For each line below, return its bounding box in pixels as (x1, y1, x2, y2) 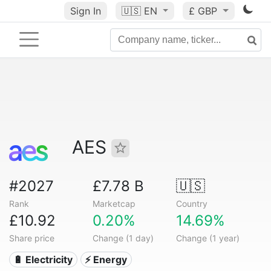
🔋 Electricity (13, 253, 73, 266)
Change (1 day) (92, 233, 154, 243)
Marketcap (92, 198, 135, 209)
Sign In (70, 5, 101, 17)
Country (175, 198, 207, 209)
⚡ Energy (85, 253, 128, 266)
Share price (9, 233, 54, 243)
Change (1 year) (175, 233, 240, 243)
